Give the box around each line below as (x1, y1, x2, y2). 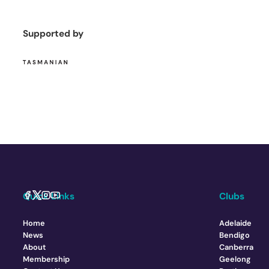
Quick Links (23, 190, 75, 203)
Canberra (219, 242, 253, 253)
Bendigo (219, 230, 250, 241)
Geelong (219, 254, 251, 265)
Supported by (23, 28, 84, 40)
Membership (23, 254, 70, 265)
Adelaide (219, 218, 252, 229)
